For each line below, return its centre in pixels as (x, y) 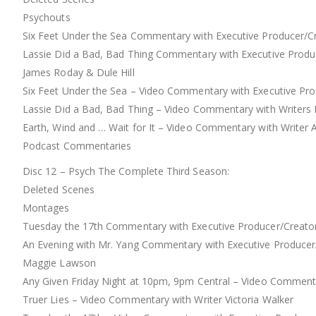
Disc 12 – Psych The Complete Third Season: (126, 171)
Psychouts (47, 18)
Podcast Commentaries (77, 146)
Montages (46, 208)
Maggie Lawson (59, 263)
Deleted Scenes (59, 190)
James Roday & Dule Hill (79, 73)
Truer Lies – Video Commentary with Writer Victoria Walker (158, 300)
